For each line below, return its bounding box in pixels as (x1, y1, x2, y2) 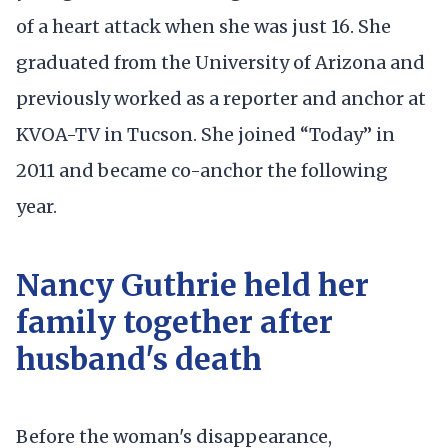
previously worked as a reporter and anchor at (16, 86, 426, 110)
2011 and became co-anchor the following (16, 158, 388, 182)
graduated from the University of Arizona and (16, 50, 425, 74)
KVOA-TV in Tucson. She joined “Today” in (16, 122, 395, 146)
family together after (16, 302, 333, 341)
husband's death (16, 339, 262, 378)
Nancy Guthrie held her (16, 265, 369, 304)
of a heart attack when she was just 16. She (16, 14, 391, 38)
